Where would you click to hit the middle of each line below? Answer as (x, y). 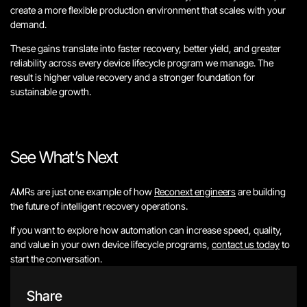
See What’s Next (64, 157)
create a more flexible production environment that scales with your (148, 10)
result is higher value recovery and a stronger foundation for (133, 77)
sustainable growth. (51, 91)
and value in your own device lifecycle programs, (111, 244)
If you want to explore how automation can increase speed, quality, (146, 230)
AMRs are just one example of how (82, 192)
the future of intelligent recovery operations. (99, 206)
